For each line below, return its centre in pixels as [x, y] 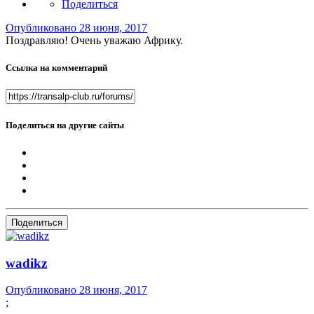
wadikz [26, 263]
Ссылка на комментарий [56, 68]
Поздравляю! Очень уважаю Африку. [94, 41]
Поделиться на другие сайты [65, 125]
